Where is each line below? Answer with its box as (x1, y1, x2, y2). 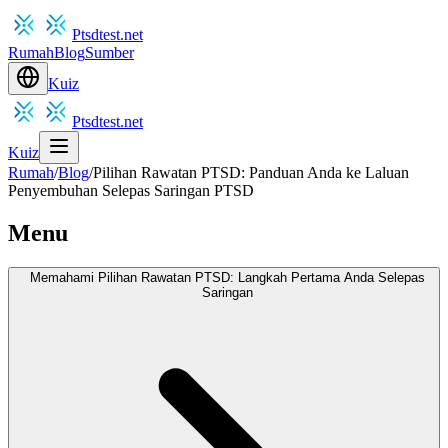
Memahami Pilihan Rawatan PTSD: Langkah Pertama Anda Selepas (29, 269, 425, 285)
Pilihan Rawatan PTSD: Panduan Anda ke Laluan (93, 164, 409, 181)
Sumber (85, 44, 134, 61)
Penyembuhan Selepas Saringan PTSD (8, 182, 254, 199)
